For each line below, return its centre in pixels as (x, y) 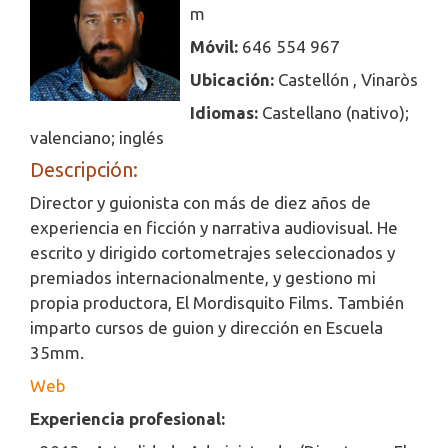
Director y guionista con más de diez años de (200, 203)
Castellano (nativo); (335, 113)
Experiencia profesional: (127, 419)
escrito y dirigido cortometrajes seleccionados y (212, 253)
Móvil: (216, 47)
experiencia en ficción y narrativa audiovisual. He (214, 228)
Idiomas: (226, 113)
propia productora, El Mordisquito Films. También (217, 303)
